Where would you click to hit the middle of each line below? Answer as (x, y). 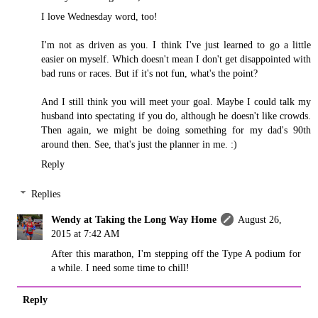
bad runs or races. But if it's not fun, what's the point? (149, 73)
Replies (46, 193)
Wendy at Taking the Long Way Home (134, 219)
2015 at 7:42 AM (86, 233)
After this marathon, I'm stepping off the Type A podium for (176, 253)
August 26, (260, 219)
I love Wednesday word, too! (99, 17)
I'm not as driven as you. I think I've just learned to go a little (176, 45)
